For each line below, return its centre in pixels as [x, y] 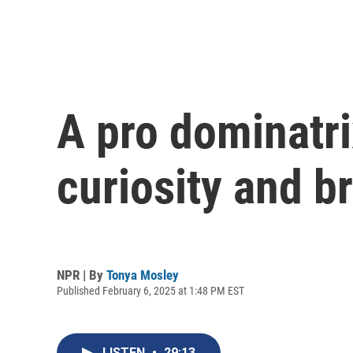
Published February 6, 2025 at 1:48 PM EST [150, 290]
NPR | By [82, 275]
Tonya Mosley [143, 275]
